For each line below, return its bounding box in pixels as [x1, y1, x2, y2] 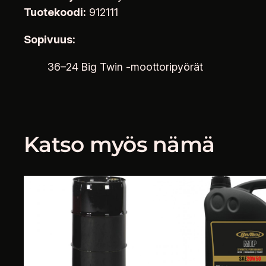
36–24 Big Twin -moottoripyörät [47, 60, 203, 73]
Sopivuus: [24, 33, 75, 46]
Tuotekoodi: [24, 5, 86, 18]
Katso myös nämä [24, 131, 215, 157]
